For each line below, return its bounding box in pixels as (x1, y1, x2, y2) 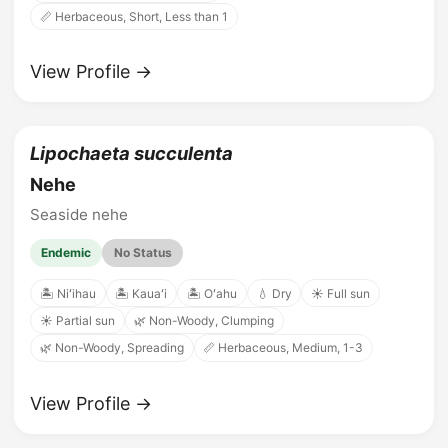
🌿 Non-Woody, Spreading (39, 340, 184, 356)
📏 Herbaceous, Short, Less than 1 (39, 9, 228, 25)
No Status (113, 245, 172, 261)
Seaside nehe (30, 204, 128, 224)
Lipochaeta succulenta (30, 142, 233, 165)
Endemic (41, 245, 92, 261)
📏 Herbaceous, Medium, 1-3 (203, 340, 364, 356)
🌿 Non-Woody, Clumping (134, 312, 275, 328)
